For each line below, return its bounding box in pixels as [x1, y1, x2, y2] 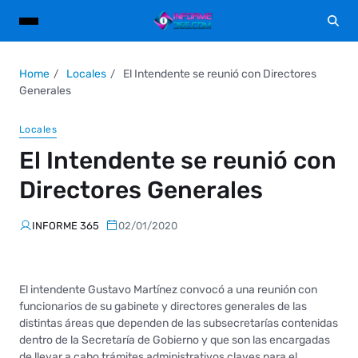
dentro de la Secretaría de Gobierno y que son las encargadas [19, 332, 330, 347]
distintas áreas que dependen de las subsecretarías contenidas [19, 316, 338, 330]
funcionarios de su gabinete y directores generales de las [19, 299, 307, 313]
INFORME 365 [32, 219, 99, 232]
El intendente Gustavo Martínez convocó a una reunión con [19, 282, 317, 296]
